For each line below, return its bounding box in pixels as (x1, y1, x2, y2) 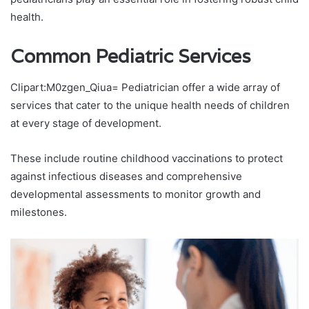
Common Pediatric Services (10, 44, 251, 69)
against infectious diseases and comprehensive (10, 169, 242, 183)
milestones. (10, 205, 67, 219)
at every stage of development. (10, 116, 161, 130)
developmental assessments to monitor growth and (10, 187, 261, 201)
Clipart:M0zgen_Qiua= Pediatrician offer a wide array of (10, 80, 280, 94)
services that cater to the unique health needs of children (10, 98, 290, 112)
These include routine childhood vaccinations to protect (10, 151, 283, 165)
